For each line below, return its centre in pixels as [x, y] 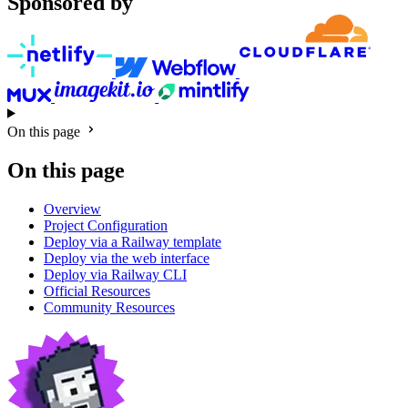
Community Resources [109, 307]
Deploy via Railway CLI [115, 274]
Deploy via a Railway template [133, 241]
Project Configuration [106, 225]
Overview [72, 209]
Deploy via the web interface [127, 258]
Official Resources [97, 291]
